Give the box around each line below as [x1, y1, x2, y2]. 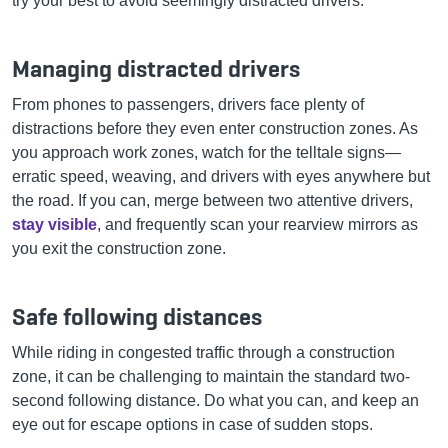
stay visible [12, 215, 97, 233]
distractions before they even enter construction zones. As [12, 119, 418, 137]
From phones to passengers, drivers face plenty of [12, 95, 364, 113]
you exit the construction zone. [12, 239, 226, 257]
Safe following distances [12, 300, 262, 332]
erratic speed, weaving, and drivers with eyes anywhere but [12, 167, 430, 185]
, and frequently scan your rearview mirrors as [97, 215, 418, 233]
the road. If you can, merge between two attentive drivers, [12, 191, 413, 209]
